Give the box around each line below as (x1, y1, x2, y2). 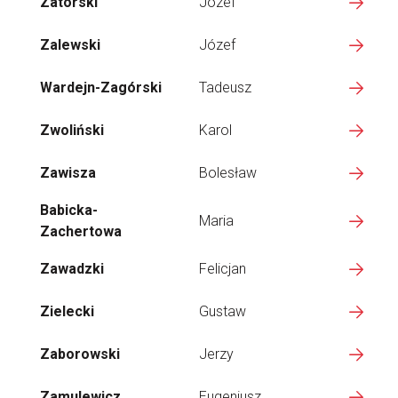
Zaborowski (40, 346, 120, 362)
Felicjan (199, 260, 246, 277)
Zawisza (40, 164, 96, 181)
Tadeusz (199, 79, 251, 96)
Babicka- (40, 202, 98, 219)
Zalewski (40, 36, 100, 53)
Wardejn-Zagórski (40, 79, 162, 96)
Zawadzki (40, 260, 104, 277)
